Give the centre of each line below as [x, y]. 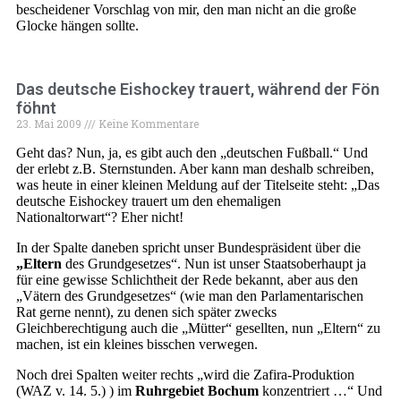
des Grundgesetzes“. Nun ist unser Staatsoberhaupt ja [214, 264]
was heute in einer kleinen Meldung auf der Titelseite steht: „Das [198, 185]
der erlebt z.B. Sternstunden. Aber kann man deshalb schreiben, [195, 169]
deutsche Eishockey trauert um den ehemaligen [149, 201]
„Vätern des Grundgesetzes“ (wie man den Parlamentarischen [190, 296]
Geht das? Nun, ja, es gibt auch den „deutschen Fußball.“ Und [192, 153]
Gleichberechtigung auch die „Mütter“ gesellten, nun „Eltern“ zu [198, 328]
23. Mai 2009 [50, 124]
